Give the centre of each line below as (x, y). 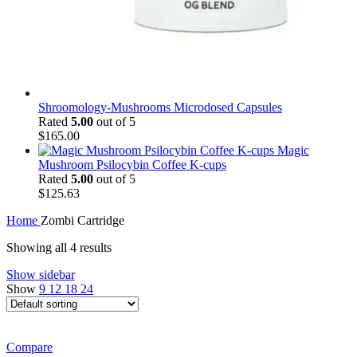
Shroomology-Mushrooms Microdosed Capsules (160, 107)
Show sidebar (41, 274)
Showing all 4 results (59, 247)
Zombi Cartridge (82, 220)
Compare (29, 347)
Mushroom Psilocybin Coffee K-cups (132, 164)
